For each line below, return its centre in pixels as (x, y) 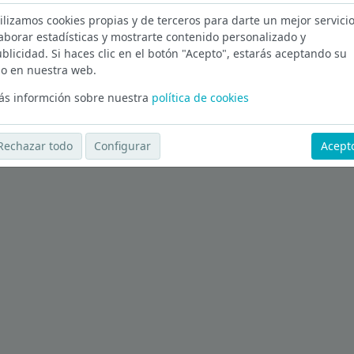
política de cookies (200, 97)
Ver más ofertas (55, 80)
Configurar (123, 146)
